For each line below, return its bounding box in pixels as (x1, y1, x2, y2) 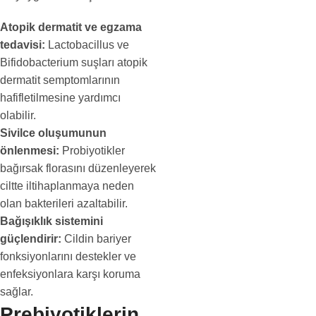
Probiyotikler (59, 145, 125, 157)
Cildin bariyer (61, 233, 131, 245)
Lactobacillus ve (45, 39, 129, 51)
